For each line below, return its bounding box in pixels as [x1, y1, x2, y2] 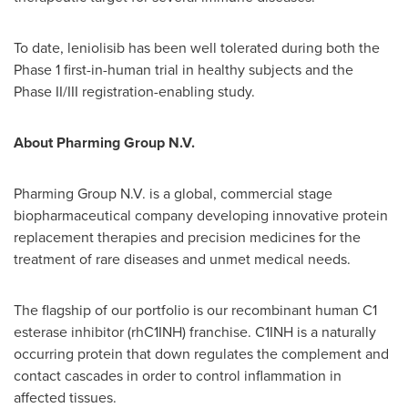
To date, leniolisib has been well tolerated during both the [14, 37, 380, 58]
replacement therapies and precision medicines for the [14, 227, 361, 248]
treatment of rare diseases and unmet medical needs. [14, 249, 351, 270]
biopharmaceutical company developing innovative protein [14, 205, 388, 226]
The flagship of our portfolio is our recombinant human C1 [14, 300, 377, 321]
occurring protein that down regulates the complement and [14, 343, 389, 364]
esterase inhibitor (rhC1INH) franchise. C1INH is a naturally [14, 321, 376, 342]
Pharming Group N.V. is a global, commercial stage [14, 183, 332, 204]
